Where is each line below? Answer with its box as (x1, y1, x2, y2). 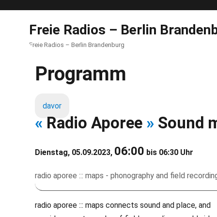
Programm (35, 62, 126, 85)
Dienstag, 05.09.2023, (35, 148, 114, 157)
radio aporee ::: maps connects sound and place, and (35, 201, 211, 210)
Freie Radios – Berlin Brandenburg (29, 41, 124, 48)
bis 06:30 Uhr (144, 148, 193, 157)
